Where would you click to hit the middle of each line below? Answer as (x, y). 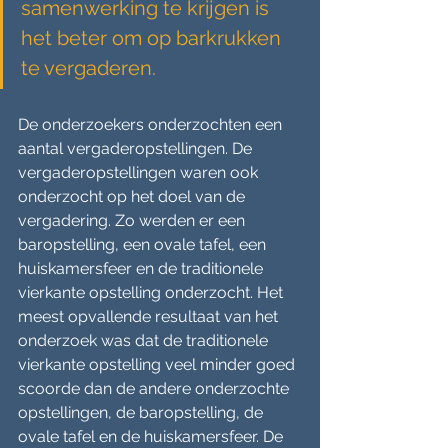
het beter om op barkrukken (153, 38)
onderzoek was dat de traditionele (145, 340)
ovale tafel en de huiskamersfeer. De (152, 436)
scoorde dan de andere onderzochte (155, 388)
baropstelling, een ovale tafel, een (144, 244)
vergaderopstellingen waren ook (140, 172)
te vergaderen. (91, 68)
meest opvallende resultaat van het (150, 316)
